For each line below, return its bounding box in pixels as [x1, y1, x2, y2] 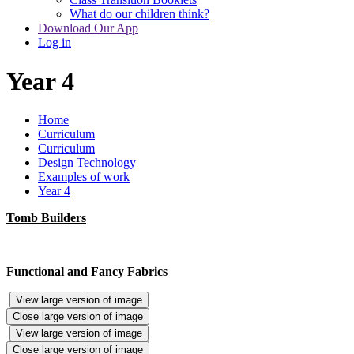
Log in [38, 36, 71, 50]
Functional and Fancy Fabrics [6, 265, 168, 279]
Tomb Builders [6, 211, 86, 225]
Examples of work [38, 170, 130, 184]
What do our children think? [70, 7, 209, 21]
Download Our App [38, 21, 138, 36]
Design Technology [38, 156, 136, 170]
